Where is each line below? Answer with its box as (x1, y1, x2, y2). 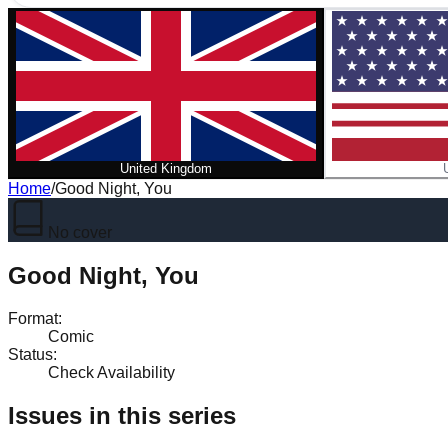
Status (8, 345, 53, 363)
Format (8, 309, 58, 327)
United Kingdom (120, 161, 212, 176)
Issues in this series (8, 401, 236, 429)
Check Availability (48, 363, 175, 381)
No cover (48, 224, 112, 241)
